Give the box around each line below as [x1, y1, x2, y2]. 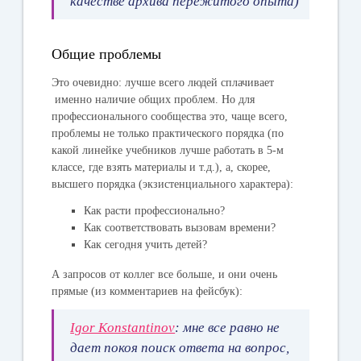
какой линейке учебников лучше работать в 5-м [52, 143, 284, 156]
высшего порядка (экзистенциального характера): [52, 177, 294, 190]
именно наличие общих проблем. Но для [52, 93, 255, 106]
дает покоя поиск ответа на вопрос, [70, 339, 290, 355]
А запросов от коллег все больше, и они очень [52, 268, 278, 280]
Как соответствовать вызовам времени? [84, 221, 276, 234]
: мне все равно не [175, 319, 280, 335]
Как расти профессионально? [84, 204, 226, 217]
